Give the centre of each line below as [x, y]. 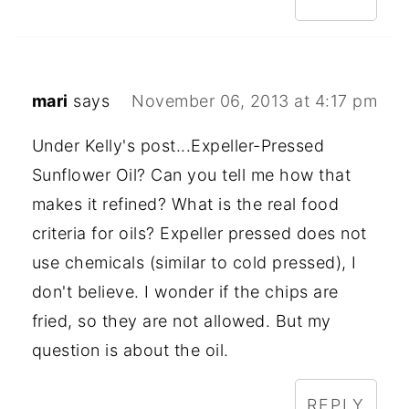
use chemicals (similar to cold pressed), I [194, 262]
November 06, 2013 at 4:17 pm [255, 100]
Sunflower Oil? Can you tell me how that [191, 174]
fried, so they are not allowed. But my [181, 320]
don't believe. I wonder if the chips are [185, 291]
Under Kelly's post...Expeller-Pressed [178, 145]
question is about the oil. [130, 350]
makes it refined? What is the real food [185, 204]
